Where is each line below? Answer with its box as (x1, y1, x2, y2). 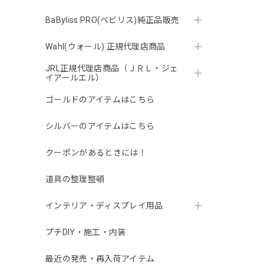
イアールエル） (45, 73, 104, 83)
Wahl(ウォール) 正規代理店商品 (45, 42, 166, 52)
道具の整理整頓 (45, 174, 105, 184)
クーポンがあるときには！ (45, 148, 147, 158)
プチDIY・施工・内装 (45, 227, 126, 237)
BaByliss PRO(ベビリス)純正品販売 (45, 15, 180, 25)
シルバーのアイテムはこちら (45, 121, 155, 131)
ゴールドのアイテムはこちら (45, 95, 155, 105)
